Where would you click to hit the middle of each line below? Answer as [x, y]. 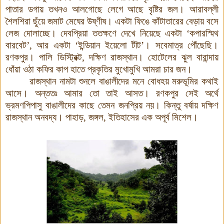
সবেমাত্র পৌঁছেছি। [187, 45]
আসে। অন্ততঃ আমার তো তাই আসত [74, 93]
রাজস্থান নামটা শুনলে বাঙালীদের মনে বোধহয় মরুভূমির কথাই [124, 81]
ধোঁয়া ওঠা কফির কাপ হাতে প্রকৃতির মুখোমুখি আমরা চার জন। [99, 69]
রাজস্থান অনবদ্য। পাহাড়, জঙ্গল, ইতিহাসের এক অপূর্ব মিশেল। [102, 117]
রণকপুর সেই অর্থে [187, 93]
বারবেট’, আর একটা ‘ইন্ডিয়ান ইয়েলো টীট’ [75, 45]
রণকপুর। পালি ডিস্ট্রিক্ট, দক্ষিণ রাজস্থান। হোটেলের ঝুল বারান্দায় [112, 57]
